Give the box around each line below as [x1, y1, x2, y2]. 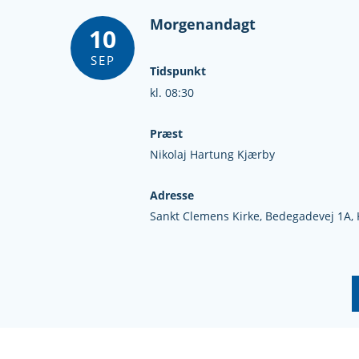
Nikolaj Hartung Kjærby [150, 147, 276, 163]
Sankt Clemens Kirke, [150, 209, 266, 224]
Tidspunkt [150, 64, 207, 79]
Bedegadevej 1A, [265, 209, 357, 224]
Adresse [150, 188, 195, 203]
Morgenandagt [150, 14, 256, 34]
